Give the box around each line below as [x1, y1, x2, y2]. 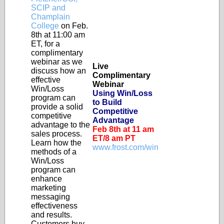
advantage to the [31, 120, 90, 129]
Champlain [31, 12, 70, 21]
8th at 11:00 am [31, 30, 85, 39]
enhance [31, 174, 62, 183]
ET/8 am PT [92, 134, 135, 142]
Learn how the [31, 138, 81, 147]
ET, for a [31, 39, 60, 48]
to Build [92, 98, 122, 106]
